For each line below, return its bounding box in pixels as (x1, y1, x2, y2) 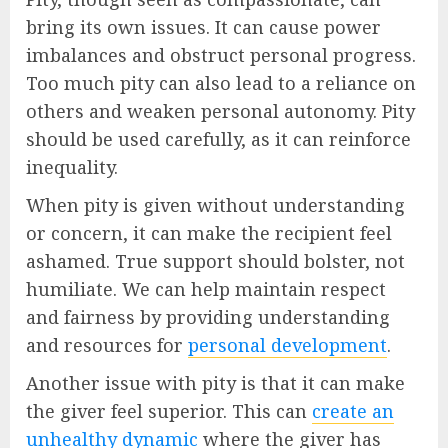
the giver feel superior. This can (26, 399, 312, 424)
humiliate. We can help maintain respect (26, 277, 386, 302)
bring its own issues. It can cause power (26, 15, 381, 40)
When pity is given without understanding (26, 193, 405, 218)
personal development (188, 333, 387, 358)
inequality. (26, 155, 118, 180)
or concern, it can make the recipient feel (26, 221, 392, 246)
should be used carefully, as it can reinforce (26, 127, 411, 152)
